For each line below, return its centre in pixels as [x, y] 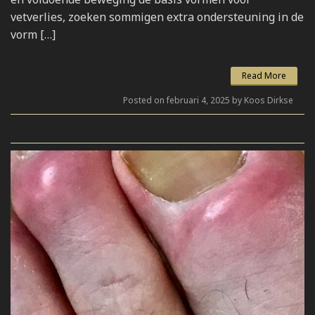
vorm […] [33, 34]
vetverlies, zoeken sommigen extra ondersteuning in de [157, 17]
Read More [264, 75]
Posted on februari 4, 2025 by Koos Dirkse [208, 100]
